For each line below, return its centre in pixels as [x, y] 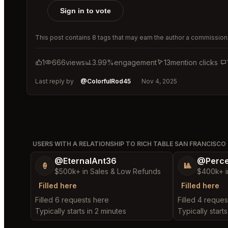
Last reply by [55, 81]
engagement [135, 62]
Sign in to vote [85, 10]
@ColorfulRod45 [106, 81]
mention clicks [194, 62]
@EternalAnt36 [85, 161]
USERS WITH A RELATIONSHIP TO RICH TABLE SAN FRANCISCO [129, 144]
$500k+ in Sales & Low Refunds [108, 171]
